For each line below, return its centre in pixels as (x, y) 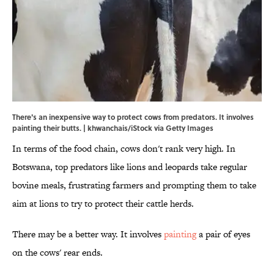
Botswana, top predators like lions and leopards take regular (130, 167)
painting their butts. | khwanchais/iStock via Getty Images (113, 128)
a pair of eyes (223, 234)
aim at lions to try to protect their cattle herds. (103, 204)
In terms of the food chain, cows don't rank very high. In (124, 149)
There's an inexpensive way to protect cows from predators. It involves (133, 117)
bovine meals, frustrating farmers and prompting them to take (134, 185)
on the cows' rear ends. (57, 253)
